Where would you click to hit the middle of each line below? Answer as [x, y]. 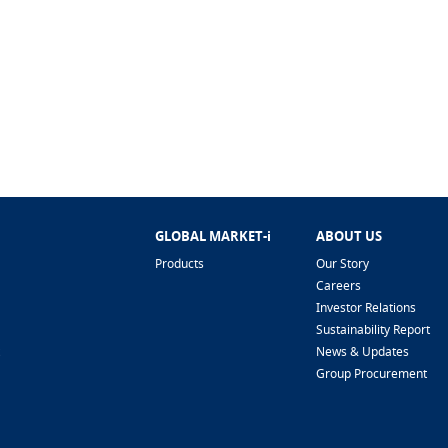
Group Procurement [372, 373]
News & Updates [363, 351]
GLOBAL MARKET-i [213, 236]
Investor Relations [366, 307]
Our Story [343, 263]
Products [179, 263]
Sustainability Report [373, 329]
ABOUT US [349, 236]
